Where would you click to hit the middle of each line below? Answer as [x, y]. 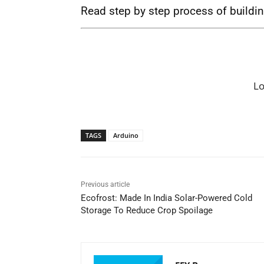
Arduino [126, 136]
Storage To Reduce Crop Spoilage [147, 211]
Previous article [105, 185]
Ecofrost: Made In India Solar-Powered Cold [166, 198]
